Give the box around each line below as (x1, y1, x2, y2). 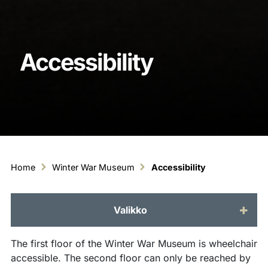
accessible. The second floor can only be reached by (10, 252, 251, 264)
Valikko (113, 204, 147, 216)
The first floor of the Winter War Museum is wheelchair (10, 237, 257, 249)
